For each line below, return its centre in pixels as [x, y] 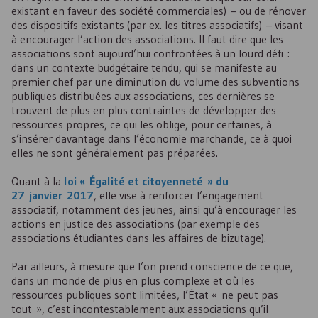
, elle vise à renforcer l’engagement [179, 195]
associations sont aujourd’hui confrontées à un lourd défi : [150, 53]
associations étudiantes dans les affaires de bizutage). [139, 238]
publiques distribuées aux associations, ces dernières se [143, 96]
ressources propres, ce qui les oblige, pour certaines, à [142, 124]
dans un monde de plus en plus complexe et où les [133, 280]
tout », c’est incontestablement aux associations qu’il [140, 309]
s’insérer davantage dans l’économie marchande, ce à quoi [152, 138]
